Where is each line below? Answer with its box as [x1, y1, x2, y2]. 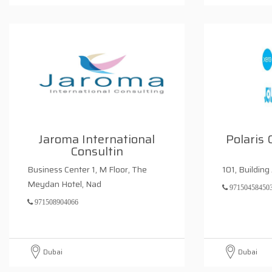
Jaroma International [38, 129, 155, 149]
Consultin [70, 141, 123, 161]
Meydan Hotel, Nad [27, 177, 101, 191]
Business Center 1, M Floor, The [27, 163, 147, 176]
